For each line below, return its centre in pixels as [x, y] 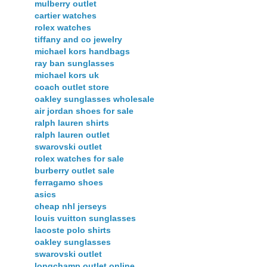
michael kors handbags [82, 51]
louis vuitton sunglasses [85, 218]
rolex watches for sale [79, 158]
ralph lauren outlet [72, 134]
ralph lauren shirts [72, 122]
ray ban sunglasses [74, 63]
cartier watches [66, 15]
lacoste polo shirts [73, 230]
